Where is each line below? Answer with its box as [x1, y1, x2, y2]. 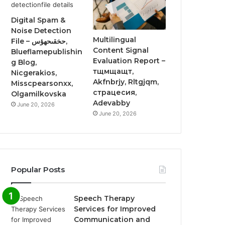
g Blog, [11, 57, 37, 67]
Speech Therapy [74, 194, 135, 203]
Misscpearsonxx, [11, 78, 73, 88]
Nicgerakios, [11, 68, 57, 77]
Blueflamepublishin [11, 47, 83, 56]
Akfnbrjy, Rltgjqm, [93, 77, 159, 87]
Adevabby [93, 98, 131, 108]
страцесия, [93, 88, 137, 97]
